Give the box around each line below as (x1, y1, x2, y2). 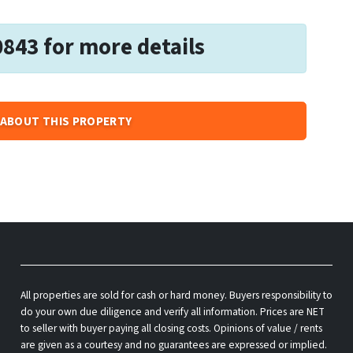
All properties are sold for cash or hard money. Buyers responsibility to (20, 288, 333, 303)
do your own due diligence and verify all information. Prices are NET (20, 304, 325, 320)
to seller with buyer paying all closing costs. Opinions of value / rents (20, 321, 322, 336)
